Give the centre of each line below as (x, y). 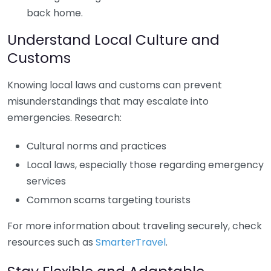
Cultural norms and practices (96, 146)
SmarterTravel (131, 242)
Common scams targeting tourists (109, 200)
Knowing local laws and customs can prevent (115, 85)
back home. (55, 13)
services (46, 181)
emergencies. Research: (64, 118)
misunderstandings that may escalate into (108, 101)
